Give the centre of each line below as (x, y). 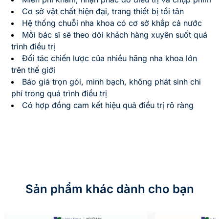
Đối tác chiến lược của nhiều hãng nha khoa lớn (109, 58)
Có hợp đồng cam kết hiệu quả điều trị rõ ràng (108, 105)
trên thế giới (33, 70)
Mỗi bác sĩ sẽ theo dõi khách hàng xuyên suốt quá (115, 34)
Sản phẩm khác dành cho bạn (109, 189)
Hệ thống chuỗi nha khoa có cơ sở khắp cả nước (112, 23)
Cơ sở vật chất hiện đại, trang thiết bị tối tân (103, 11)
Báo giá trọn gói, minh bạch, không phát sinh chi (111, 81)
